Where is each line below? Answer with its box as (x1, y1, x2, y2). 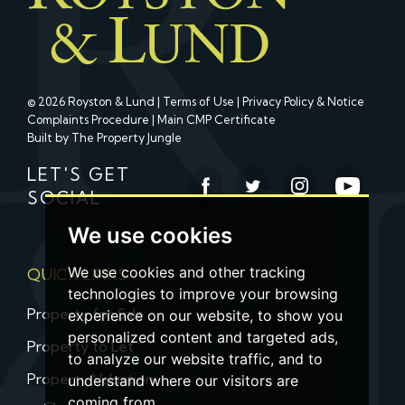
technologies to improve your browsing (68, 285, 338, 303)
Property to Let (27, 336, 134, 355)
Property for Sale (27, 304, 145, 323)
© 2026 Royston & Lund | (27, 93, 163, 108)
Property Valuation (27, 369, 154, 388)
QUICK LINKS (27, 264, 127, 284)
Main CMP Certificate (157, 111, 276, 127)
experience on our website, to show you (68, 306, 343, 325)
